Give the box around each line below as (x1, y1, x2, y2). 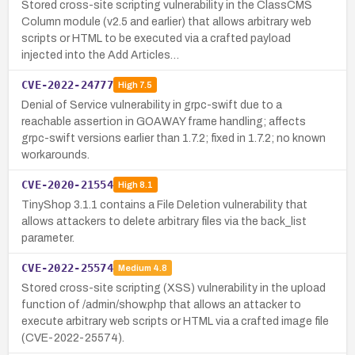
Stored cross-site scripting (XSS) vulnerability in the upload (21, 281, 326, 294)
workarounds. (21, 148, 90, 161)
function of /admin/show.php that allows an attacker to (21, 298, 301, 311)
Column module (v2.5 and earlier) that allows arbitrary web (21, 15, 311, 28)
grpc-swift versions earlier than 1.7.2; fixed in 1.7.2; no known (21, 132, 326, 144)
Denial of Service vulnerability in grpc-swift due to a (21, 98, 282, 111)
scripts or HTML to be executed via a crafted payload (21, 32, 291, 44)
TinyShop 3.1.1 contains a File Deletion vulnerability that (21, 198, 307, 211)
